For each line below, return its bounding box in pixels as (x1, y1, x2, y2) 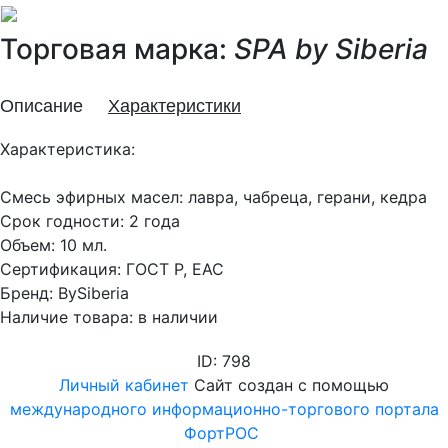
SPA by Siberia (234, 32, 428, 66)
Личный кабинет (59, 375, 189, 395)
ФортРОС (184, 423, 259, 443)
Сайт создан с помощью (189, 375, 389, 395)
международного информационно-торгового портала (9, 399, 439, 419)
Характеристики (108, 96, 241, 116)
